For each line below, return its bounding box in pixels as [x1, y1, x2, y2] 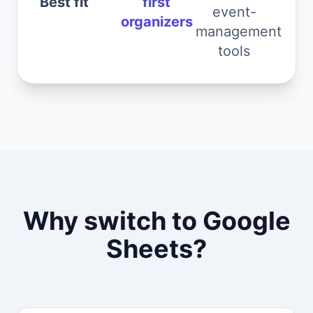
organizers [120, 13, 193, 30]
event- [212, 3, 256, 20]
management [195, 23, 282, 40]
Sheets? [106, 233, 207, 264]
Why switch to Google [22, 205, 291, 236]
